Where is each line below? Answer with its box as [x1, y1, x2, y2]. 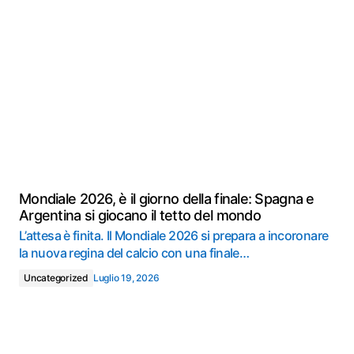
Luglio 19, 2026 [92, 272, 160, 284]
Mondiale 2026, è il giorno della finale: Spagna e [19, 190, 314, 207]
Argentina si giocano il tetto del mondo [19, 207, 261, 224]
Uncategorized [24, 272, 88, 284]
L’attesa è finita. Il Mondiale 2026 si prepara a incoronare [19, 228, 329, 243]
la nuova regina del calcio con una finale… [19, 245, 250, 261]
